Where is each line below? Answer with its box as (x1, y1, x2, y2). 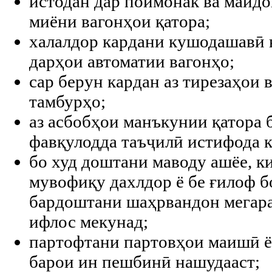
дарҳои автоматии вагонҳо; (29, 51, 234, 71)
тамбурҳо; (29, 91, 106, 111)
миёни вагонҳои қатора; (29, 11, 210, 31)
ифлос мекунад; (29, 211, 148, 231)
